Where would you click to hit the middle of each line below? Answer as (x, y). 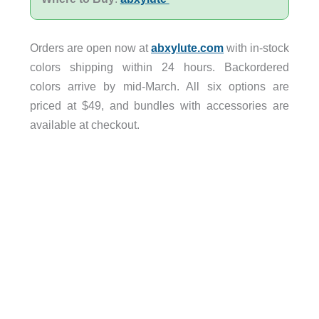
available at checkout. (84, 125)
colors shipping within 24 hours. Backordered (159, 67)
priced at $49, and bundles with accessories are (159, 106)
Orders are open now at (90, 48)
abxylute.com (188, 48)
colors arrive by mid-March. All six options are (159, 87)
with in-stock (257, 48)
